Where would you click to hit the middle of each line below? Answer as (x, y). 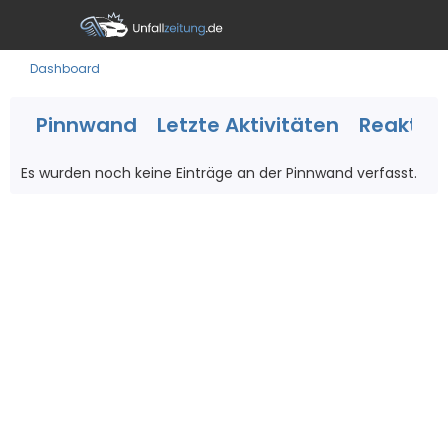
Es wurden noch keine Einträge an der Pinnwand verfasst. (219, 173)
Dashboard (65, 68)
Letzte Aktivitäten (248, 125)
